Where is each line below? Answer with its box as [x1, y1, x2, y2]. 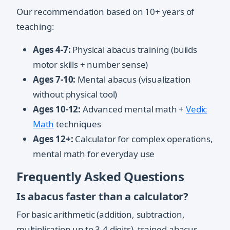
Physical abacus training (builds [70, 44, 197, 56]
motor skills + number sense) [33, 59, 148, 71]
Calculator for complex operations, [73, 133, 213, 145]
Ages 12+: [33, 133, 73, 145]
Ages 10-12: [33, 103, 81, 116]
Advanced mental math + [81, 103, 186, 116]
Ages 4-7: [33, 44, 71, 56]
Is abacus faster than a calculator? [16, 189, 189, 204]
